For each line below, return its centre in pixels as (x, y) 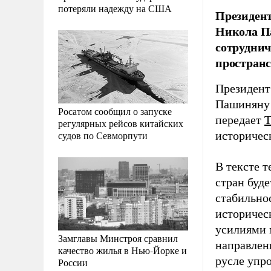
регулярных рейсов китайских (121, 123)
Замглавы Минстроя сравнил (118, 238)
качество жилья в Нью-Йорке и (122, 250)
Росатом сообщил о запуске (115, 111)
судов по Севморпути (103, 135)
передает (240, 120)
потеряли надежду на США (115, 8)
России (73, 262)
